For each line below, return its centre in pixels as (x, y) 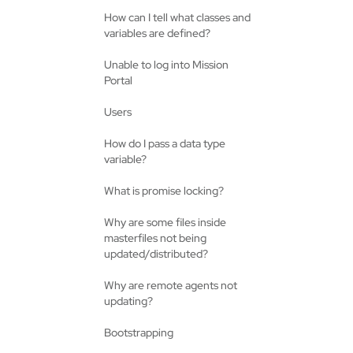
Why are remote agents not (171, 285)
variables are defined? (157, 33)
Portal (118, 80)
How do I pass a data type (165, 143)
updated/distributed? (156, 254)
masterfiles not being (155, 238)
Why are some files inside (165, 222)
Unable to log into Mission (166, 65)
